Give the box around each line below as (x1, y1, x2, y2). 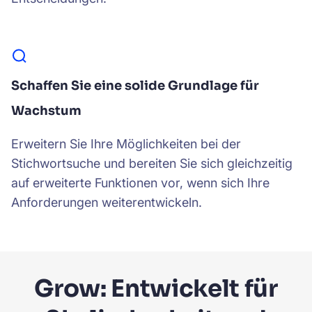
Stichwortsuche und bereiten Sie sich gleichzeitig (11, 156, 292, 171)
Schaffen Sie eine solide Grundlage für (11, 78, 259, 93)
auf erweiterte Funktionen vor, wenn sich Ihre (11, 175, 270, 190)
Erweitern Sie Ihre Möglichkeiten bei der (11, 136, 241, 151)
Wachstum (11, 103, 81, 118)
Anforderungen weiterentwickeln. (11, 195, 202, 210)
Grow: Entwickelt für (34, 274, 278, 304)
